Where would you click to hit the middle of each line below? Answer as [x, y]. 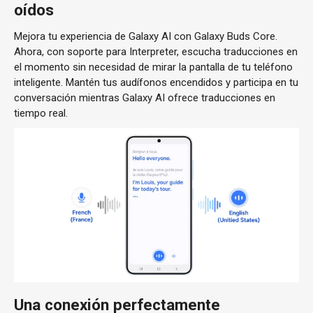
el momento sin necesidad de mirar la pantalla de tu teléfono [153, 67]
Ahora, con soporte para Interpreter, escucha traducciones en [156, 51]
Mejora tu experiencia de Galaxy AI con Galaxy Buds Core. [146, 36]
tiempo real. [41, 113]
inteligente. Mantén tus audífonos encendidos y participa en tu [156, 82]
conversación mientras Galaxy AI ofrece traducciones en [145, 97]
